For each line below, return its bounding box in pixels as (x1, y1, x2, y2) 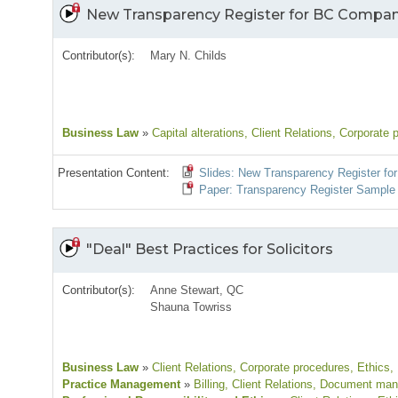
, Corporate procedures (233, 361, 350, 375)
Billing (190, 378, 225, 392)
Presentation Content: (58, 166, 170, 180)
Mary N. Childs (150, 49, 227, 63)
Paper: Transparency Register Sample (199, 183, 396, 197)
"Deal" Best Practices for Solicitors (86, 241, 333, 259)
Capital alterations (148, 126, 244, 140)
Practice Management (62, 378, 180, 392)
